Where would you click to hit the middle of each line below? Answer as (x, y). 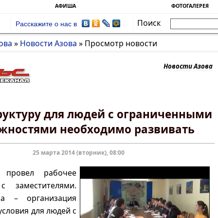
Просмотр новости (121, 43)
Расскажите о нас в (46, 24)
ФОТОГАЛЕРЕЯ (190, 6)
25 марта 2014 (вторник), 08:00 (79, 153)
